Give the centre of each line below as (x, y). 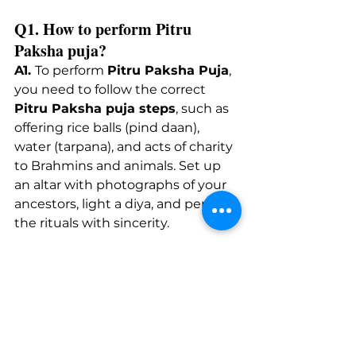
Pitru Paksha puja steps (95, 108)
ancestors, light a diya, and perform (127, 203)
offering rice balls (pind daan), (108, 127)
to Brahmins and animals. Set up (119, 165)
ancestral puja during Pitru (110, 284)
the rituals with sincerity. (92, 222)
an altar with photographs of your (122, 184)
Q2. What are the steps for (106, 262)
